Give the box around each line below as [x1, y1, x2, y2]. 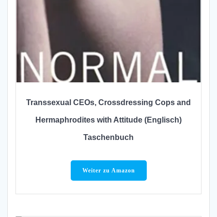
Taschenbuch [83, 133, 134, 141]
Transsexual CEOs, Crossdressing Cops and [26, 98, 191, 107]
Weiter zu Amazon [82, 167, 135, 174]
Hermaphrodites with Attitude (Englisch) [35, 115, 182, 124]
